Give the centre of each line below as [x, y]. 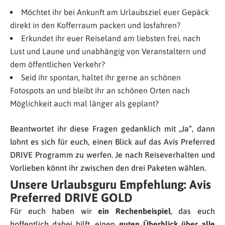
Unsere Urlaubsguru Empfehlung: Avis [110, 185]
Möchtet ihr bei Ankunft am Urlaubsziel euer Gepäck [115, 12]
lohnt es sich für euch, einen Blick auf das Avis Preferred [113, 142]
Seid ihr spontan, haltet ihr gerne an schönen [101, 78]
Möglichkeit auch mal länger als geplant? [84, 104]
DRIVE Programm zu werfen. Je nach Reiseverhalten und [113, 155]
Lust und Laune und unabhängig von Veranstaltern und [108, 51]
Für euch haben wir [54, 211]
